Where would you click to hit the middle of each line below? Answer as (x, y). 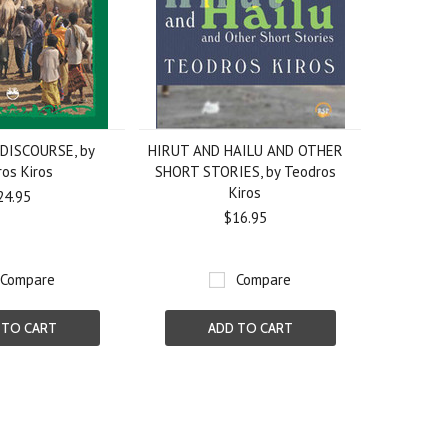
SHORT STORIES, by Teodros (245, 171)
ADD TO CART (250, 328)
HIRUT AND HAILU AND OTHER (245, 150)
